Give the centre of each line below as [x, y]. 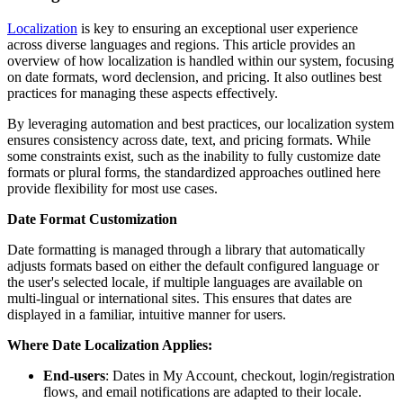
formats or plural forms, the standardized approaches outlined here [194, 172]
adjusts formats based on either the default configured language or [193, 265]
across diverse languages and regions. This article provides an [181, 44]
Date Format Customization [92, 219]
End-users [74, 375]
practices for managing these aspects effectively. [146, 93]
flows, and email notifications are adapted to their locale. [204, 391]
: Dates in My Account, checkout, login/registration [250, 375]
